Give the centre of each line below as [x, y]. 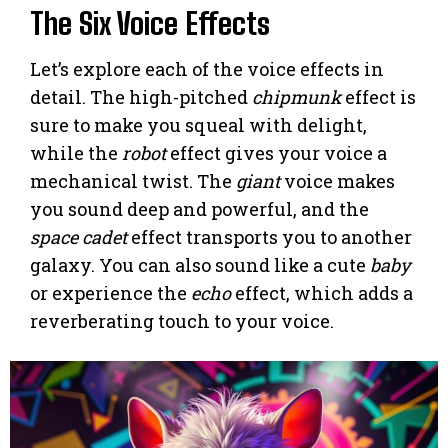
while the [76, 152]
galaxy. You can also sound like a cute [200, 264]
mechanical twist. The [133, 180]
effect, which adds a [322, 292]
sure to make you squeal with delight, [198, 124]
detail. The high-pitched [141, 96]
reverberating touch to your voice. [182, 320]
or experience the [110, 292]
